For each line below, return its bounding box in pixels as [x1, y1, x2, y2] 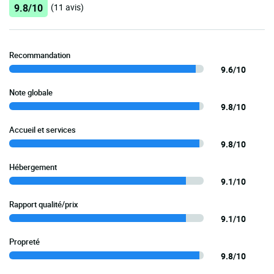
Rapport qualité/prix [9, 198, 78, 210]
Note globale [9, 86, 53, 98]
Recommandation [9, 49, 70, 61]
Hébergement [9, 161, 57, 172]
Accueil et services [9, 124, 76, 135]
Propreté [9, 235, 40, 247]
